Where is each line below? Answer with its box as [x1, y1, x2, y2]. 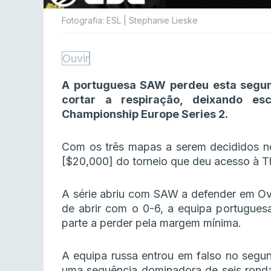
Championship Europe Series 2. [62, 108, 228, 121]
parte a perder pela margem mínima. [62, 217, 241, 230]
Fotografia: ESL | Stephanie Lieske [62, 15, 198, 26]
